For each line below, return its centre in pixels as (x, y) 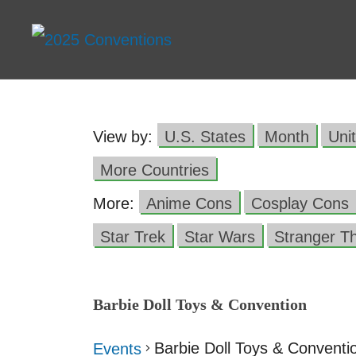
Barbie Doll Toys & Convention (200, 304)
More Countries (155, 170)
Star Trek (133, 237)
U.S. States (205, 137)
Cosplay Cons (300, 203)
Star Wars (220, 237)
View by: (125, 137)
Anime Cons (189, 203)
